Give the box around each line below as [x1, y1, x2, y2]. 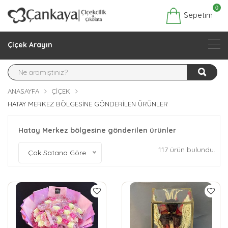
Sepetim [182, 10, 213, 20]
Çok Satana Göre [28, 148, 86, 158]
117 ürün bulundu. [158, 145, 215, 155]
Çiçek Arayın [8, 40, 52, 50]
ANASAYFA [8, 87, 39, 96]
